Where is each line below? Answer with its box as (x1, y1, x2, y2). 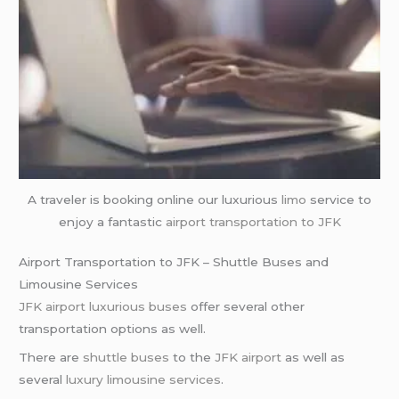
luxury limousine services (66, 372, 222, 387)
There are (19, 350, 84, 365)
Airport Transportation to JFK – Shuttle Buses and (19, 255, 330, 270)
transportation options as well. (19, 322, 207, 337)
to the (169, 350, 216, 365)
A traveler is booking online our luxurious (28, 191, 281, 207)
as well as (281, 350, 346, 365)
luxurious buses (89, 299, 188, 314)
